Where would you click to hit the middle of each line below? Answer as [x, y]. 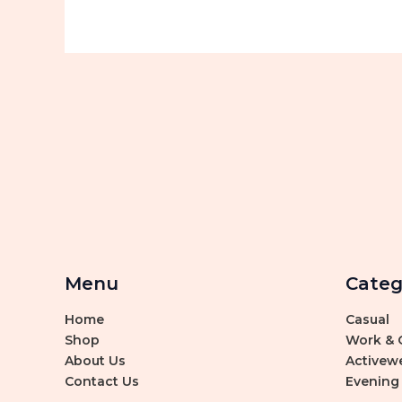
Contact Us [102, 381]
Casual [367, 319]
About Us [95, 361]
